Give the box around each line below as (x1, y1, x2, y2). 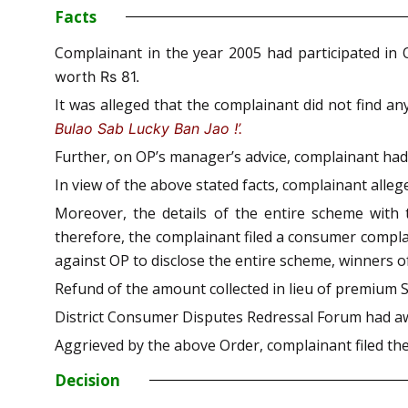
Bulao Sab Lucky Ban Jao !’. (55, 118, 242, 138)
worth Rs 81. (55, 66, 139, 86)
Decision (55, 369, 120, 391)
